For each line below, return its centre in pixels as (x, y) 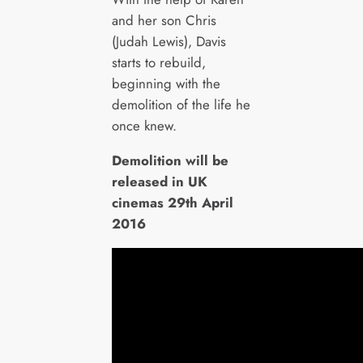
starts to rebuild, (158, 63)
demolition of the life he (181, 105)
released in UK (159, 182)
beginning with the (166, 84)
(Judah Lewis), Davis (169, 42)
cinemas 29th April (172, 203)
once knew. (144, 126)
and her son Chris (164, 21)
